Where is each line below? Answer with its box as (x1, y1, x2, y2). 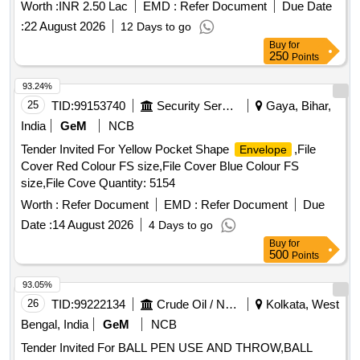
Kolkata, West (263, 297, 339, 312)
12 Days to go (121, 20, 191, 34)
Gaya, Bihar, (263, 99, 331, 113)
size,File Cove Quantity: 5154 (21, 176, 175, 190)
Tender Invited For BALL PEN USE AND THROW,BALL (21, 341, 313, 355)
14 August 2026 (52, 218, 133, 232)
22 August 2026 (24, 19, 105, 34)
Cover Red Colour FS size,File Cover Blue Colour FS (21, 159, 299, 174)
